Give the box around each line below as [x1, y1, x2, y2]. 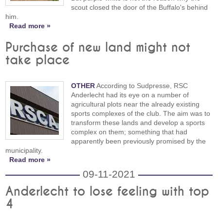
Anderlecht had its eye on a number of [71, 91, 189, 99]
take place [5, 54, 70, 67]
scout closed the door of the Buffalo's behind [71, 3, 208, 12]
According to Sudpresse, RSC [95, 81, 188, 90]
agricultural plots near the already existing [71, 100, 200, 108]
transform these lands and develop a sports [71, 118, 205, 127]
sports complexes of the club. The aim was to [71, 109, 211, 117]
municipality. [5, 146, 45, 154]
